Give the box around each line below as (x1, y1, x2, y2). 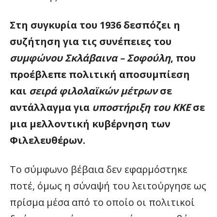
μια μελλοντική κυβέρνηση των (10, 117, 170, 131)
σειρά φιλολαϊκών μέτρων (29, 84, 157, 98)
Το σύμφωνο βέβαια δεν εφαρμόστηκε (10, 163, 187, 176)
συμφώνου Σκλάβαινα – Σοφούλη (10, 51, 170, 65)
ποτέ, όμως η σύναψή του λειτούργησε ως (10, 179, 206, 193)
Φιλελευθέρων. (10, 134, 85, 147)
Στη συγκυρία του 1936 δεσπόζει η (10, 18, 180, 32)
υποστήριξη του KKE (92, 101, 190, 114)
